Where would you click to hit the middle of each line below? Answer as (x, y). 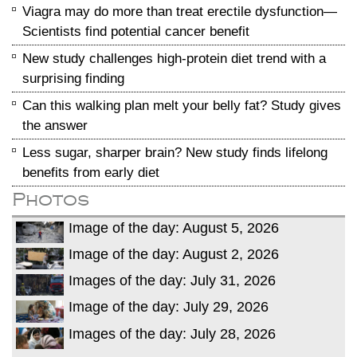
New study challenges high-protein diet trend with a (174, 59)
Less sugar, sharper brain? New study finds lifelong (175, 153)
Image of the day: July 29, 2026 (169, 307)
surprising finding (73, 78)
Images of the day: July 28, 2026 (172, 333)
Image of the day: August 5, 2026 (174, 228)
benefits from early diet (91, 173)
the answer (55, 126)
